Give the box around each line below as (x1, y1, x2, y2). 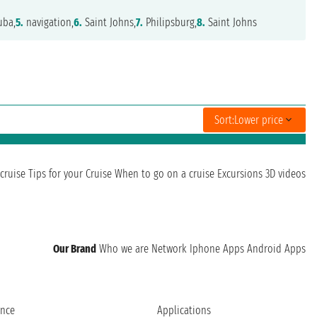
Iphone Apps (190, 242, 244, 255)
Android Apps (247, 242, 306, 255)
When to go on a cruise (115, 167, 214, 180)
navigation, (23, 16, 74, 29)
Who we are (99, 242, 149, 255)
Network (151, 242, 187, 255)
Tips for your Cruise (28, 167, 112, 180)
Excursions (217, 167, 263, 180)
